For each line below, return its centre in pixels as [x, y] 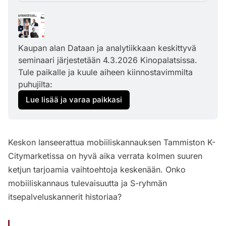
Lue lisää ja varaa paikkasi [74, 100]
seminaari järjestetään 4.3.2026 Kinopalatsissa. [108, 60]
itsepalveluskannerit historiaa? [65, 196]
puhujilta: [35, 84]
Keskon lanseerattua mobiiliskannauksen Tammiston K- [112, 142]
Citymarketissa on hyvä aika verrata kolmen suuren [105, 156]
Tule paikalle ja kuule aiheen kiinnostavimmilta [105, 72]
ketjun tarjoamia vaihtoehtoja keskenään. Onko [97, 169]
